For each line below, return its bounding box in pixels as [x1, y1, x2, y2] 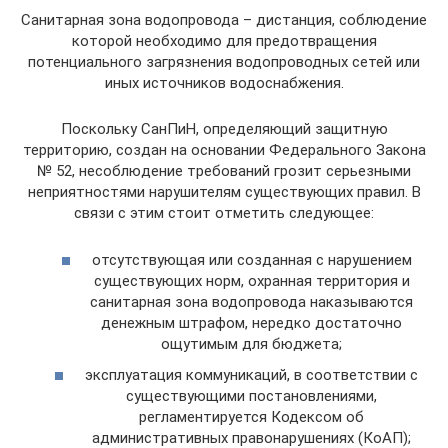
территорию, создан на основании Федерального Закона [22, 141, 426, 160]
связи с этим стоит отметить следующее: [74, 204, 374, 223]
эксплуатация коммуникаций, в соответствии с [85, 366, 418, 385]
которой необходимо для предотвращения [71, 32, 377, 51]
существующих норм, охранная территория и [93, 271, 410, 290]
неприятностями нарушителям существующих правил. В [27, 183, 421, 202]
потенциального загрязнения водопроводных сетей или [28, 53, 420, 72]
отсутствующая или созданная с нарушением [91, 250, 412, 269]
